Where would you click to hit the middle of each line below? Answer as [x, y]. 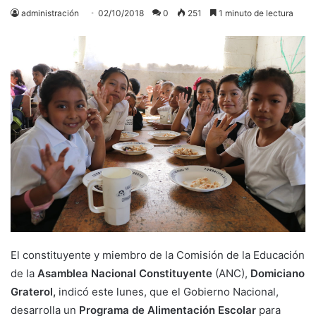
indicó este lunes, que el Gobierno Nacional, [169, 292]
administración [50, 13]
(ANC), [231, 274]
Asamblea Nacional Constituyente [125, 274]
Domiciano [278, 274]
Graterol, [35, 292]
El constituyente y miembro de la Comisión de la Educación [158, 255]
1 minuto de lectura [255, 13]
